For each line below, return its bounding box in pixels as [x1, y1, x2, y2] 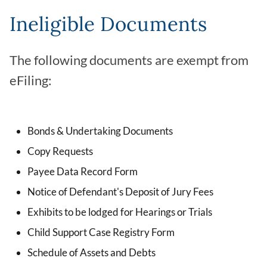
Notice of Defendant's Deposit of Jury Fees [27, 185, 213, 198]
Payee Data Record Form [27, 165, 138, 178]
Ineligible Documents [10, 11, 207, 37]
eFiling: [10, 73, 52, 89]
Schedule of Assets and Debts [27, 246, 156, 259]
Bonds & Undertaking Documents [27, 125, 173, 138]
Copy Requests [27, 145, 93, 158]
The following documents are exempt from [10, 52, 249, 69]
